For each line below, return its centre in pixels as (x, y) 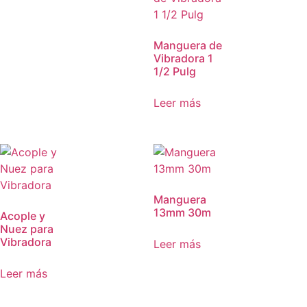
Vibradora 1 (183, 58)
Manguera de (188, 45)
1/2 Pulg (175, 71)
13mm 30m (182, 212)
